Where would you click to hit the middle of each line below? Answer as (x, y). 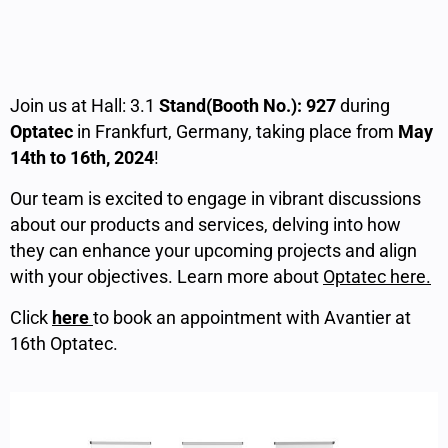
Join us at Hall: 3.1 (84, 105)
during (365, 105)
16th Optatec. (64, 343)
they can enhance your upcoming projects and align (213, 250)
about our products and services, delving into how (205, 224)
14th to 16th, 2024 (82, 157)
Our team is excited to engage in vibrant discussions (215, 198)
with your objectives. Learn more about (166, 276)
